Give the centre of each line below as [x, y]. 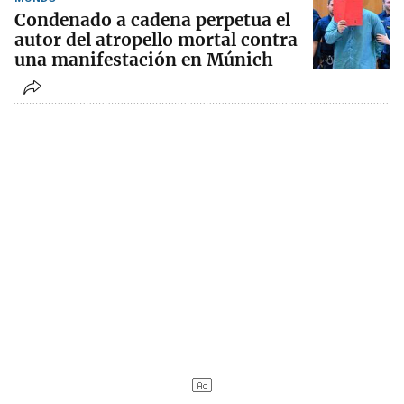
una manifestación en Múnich [144, 60]
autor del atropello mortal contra [156, 40]
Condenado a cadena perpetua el [152, 20]
